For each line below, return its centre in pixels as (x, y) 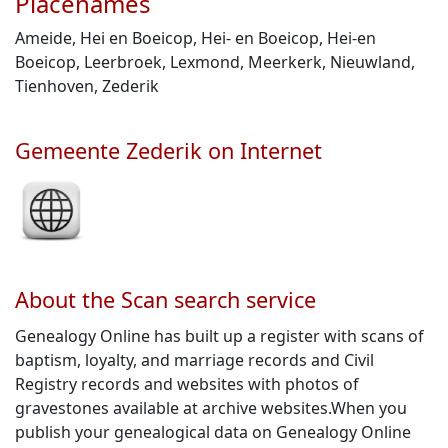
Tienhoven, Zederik (87, 86)
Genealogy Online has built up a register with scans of (219, 336)
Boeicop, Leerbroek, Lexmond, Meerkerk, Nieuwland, (215, 62)
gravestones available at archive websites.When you (211, 408)
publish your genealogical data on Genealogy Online (213, 432)
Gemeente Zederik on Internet (168, 150)
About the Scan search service (165, 299)
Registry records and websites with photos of (187, 384)
